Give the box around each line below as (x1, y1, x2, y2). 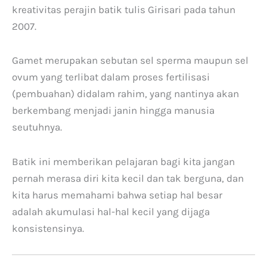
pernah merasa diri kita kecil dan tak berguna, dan (12, 172, 244, 184)
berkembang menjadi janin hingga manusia (12, 104, 215, 117)
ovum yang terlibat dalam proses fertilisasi (12, 71, 210, 83)
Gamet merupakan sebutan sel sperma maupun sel (12, 54, 249, 67)
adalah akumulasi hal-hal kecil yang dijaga (12, 206, 210, 218)
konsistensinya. (12, 222, 84, 234)
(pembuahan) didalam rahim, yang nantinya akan (12, 88, 239, 100)
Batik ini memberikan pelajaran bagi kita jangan (12, 156, 235, 167)
